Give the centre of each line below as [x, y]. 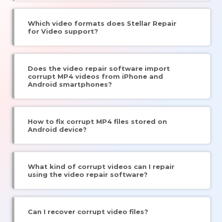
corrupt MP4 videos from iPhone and [95, 76]
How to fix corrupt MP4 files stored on [97, 121]
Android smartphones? [70, 84]
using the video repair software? [88, 174]
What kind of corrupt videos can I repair [101, 166]
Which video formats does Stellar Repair [102, 23]
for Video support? [63, 31]
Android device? [57, 129]
